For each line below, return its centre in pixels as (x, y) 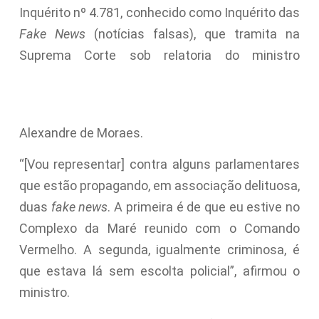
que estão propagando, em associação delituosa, (159, 186)
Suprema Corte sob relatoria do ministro (159, 55)
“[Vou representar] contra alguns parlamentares (159, 164)
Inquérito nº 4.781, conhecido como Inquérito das (159, 12)
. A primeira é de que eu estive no (204, 207)
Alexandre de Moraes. (82, 132)
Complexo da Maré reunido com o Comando (159, 229)
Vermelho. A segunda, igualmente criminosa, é (159, 250)
